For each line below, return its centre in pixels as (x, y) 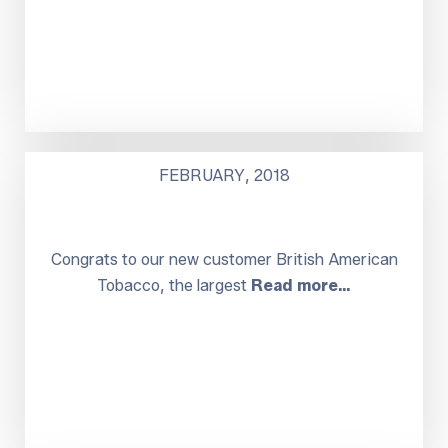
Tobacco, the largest (174, 285)
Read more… (301, 285)
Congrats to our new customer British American (224, 259)
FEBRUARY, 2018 (224, 175)
